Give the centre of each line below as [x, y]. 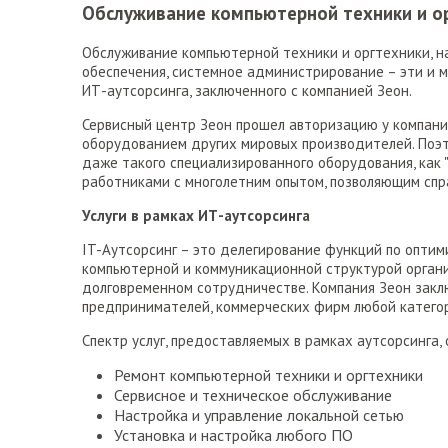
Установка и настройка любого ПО [233, 435]
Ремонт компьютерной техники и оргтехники [268, 375]
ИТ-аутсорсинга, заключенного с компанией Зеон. [247, 91]
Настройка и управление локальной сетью [259, 415]
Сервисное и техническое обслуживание [253, 395]
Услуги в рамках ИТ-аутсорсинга [196, 216]
